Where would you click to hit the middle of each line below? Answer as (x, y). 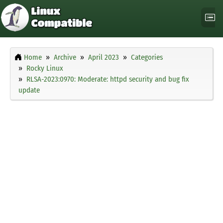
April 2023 (104, 57)
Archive (65, 57)
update (29, 90)
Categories (147, 57)
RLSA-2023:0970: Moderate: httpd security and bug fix (108, 79)
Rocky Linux (45, 68)
